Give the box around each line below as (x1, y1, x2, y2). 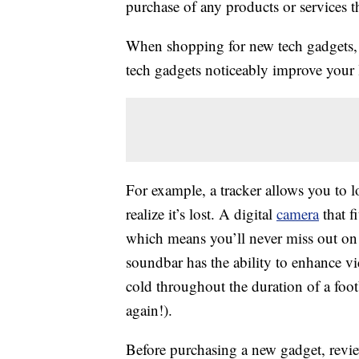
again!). (126, 300, 172, 321)
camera (276, 204, 319, 224)
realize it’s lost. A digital (126, 204, 276, 224)
